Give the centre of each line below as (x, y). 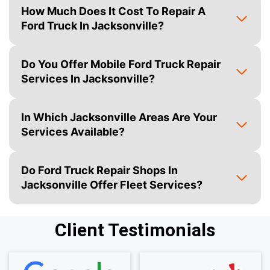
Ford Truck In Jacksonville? (93, 26)
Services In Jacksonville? (88, 79)
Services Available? (73, 132)
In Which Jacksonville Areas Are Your (119, 117)
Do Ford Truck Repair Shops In (99, 170)
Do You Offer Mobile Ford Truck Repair (121, 64)
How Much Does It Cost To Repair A (113, 11)
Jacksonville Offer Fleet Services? (112, 185)
